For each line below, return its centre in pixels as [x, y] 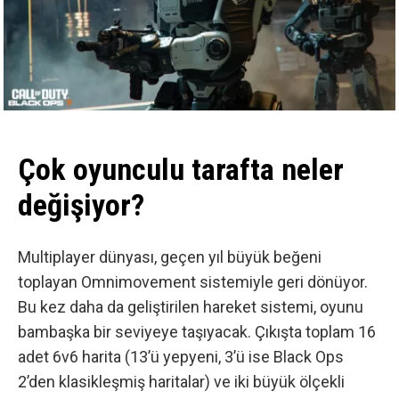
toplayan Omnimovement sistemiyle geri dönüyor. [193, 282]
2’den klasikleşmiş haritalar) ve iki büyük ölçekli [181, 382]
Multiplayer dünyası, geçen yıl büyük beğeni [170, 257]
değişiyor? [81, 204]
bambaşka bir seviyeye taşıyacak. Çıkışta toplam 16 [197, 332]
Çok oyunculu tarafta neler [181, 169]
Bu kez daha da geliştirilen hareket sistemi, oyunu [191, 307]
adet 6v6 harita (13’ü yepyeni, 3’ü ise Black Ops [181, 357]
